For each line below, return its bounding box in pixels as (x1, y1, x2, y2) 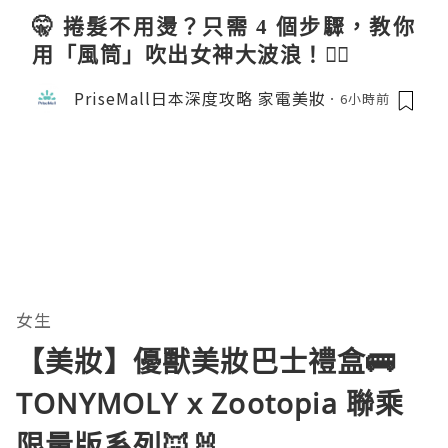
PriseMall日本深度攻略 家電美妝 (74, 85, 326, 110)
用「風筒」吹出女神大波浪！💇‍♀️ (32, 40, 350, 69)
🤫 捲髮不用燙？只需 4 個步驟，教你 (32, 12, 416, 41)
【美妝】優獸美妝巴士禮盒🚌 (16, 342, 396, 381)
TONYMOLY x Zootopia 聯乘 (16, 384, 405, 423)
